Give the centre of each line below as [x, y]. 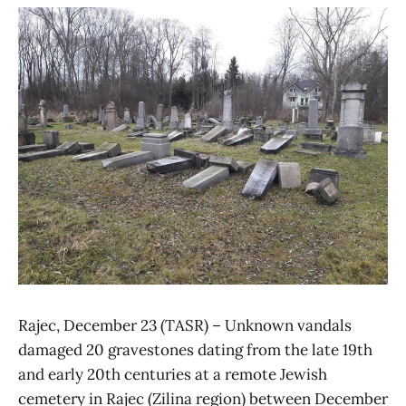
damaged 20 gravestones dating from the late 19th [195, 350]
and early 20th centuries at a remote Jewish [173, 374]
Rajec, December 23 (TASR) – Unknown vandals [185, 325]
